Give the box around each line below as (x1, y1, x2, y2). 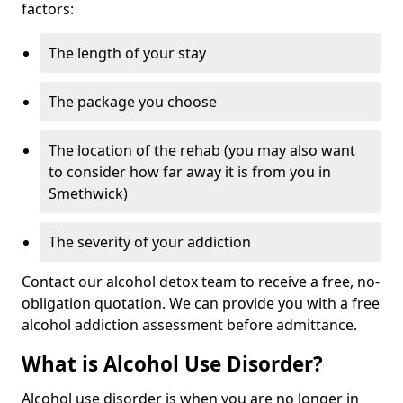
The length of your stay (49, 43, 206, 63)
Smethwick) (49, 184, 128, 203)
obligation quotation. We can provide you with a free (22, 293, 380, 313)
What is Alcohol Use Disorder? (22, 350, 323, 378)
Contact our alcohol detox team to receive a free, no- (22, 272, 380, 291)
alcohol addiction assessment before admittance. (22, 315, 357, 335)
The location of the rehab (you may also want (49, 140, 355, 160)
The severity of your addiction (49, 232, 251, 252)
